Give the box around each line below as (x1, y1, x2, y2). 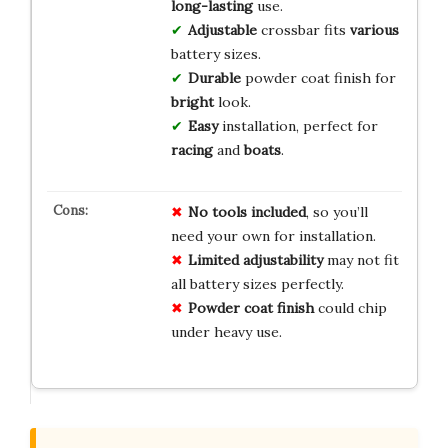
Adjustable (187, 20, 257, 39)
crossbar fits (256, 20, 350, 39)
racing (170, 140, 213, 159)
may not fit (322, 250, 399, 269)
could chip (313, 298, 387, 317)
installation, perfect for (217, 116, 378, 135)
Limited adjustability (187, 250, 323, 269)
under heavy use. (170, 322, 282, 341)
